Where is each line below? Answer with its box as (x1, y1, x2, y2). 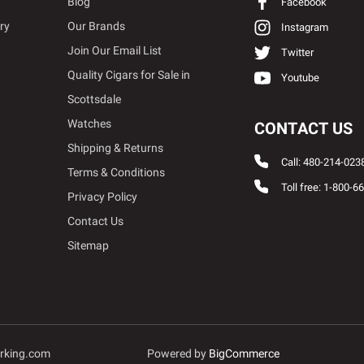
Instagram (278, 20, 328, 33)
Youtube (278, 71, 319, 84)
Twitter (278, 45, 314, 58)
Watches (67, 116, 112, 130)
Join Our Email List (67, 43, 162, 57)
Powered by (146, 347, 209, 361)
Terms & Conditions (67, 165, 166, 179)
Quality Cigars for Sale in (67, 67, 191, 81)
